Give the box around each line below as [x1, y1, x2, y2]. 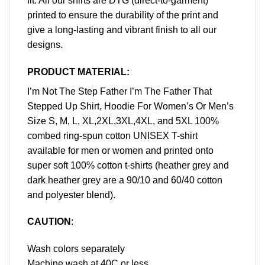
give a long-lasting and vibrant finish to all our [27, 24, 216, 35]
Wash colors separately [27, 244, 125, 254]
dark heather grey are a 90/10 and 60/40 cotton [27, 174, 222, 185]
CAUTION [27, 216, 71, 227]
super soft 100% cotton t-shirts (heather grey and [27, 160, 229, 170]
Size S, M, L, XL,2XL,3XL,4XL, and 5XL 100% [27, 115, 219, 126]
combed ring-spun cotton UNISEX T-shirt [27, 130, 198, 141]
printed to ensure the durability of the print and [27, 9, 218, 20]
